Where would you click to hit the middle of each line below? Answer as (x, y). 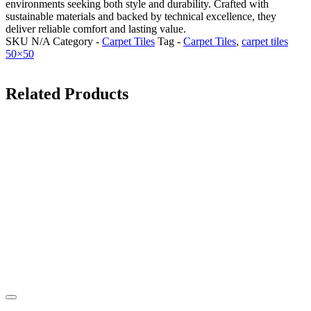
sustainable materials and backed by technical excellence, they (141, 16)
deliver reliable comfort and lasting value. (96, 28)
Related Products (67, 93)
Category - (76, 41)
